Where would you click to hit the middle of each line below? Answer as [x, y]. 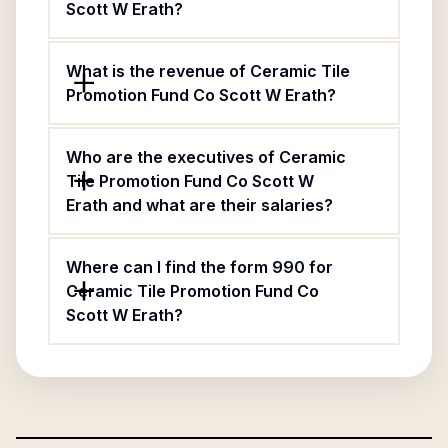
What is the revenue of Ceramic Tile [208, 71]
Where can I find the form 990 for [199, 267]
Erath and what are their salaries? [199, 205]
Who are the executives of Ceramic [206, 157]
